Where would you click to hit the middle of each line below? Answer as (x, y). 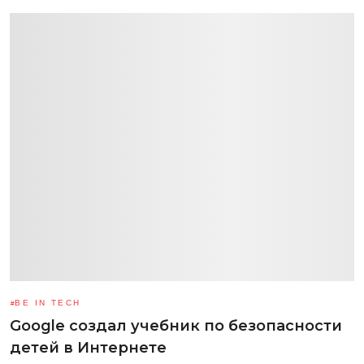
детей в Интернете (88, 348)
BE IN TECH (48, 303)
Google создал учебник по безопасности (176, 326)
